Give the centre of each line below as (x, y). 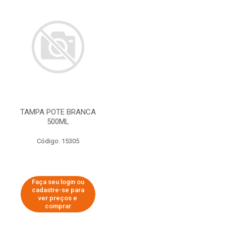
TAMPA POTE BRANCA (58, 112)
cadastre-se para (58, 190)
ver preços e (58, 198)
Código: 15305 (58, 141)
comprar (58, 206)
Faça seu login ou (58, 182)
